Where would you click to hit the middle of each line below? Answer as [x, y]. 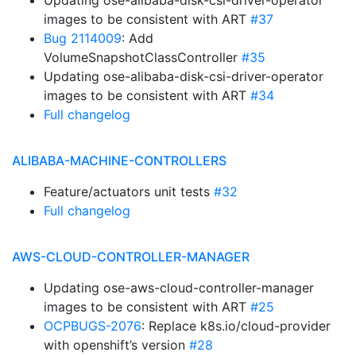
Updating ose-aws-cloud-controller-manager [179, 288]
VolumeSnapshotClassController [143, 57]
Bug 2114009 [83, 38]
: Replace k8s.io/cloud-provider [236, 326]
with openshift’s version [116, 345]
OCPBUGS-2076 [93, 326]
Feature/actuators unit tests [129, 192]
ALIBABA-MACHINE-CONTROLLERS [119, 161]
